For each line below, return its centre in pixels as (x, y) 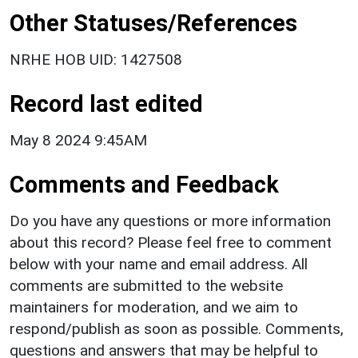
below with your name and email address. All (159, 264)
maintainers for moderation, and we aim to (154, 307)
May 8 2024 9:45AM (78, 140)
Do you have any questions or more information (170, 221)
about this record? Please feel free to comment (171, 242)
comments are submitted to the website (146, 285)
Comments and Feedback (144, 184)
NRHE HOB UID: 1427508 (96, 59)
